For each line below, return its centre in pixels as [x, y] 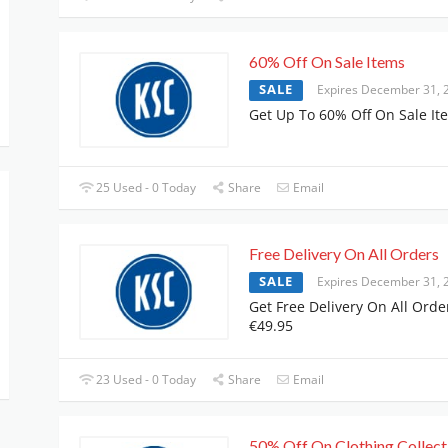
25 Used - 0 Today [145, 187]
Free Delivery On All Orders [344, 253]
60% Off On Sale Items [327, 61]
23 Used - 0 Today [145, 380]
